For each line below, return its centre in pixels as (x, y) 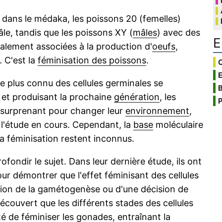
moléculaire (178, 125)
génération (137, 97)
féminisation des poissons (92, 60)
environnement (157, 111)
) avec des (179, 32)
